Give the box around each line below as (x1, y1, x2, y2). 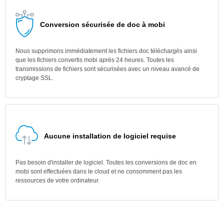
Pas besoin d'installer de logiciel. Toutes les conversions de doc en (15, 159, 196, 166)
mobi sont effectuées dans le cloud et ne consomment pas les (15, 168, 182, 175)
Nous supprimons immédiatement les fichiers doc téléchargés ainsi (15, 47, 197, 54)
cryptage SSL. (15, 74, 53, 81)
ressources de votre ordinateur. (15, 177, 99, 184)
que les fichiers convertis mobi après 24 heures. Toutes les (15, 56, 174, 63)
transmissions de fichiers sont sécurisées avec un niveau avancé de (15, 65, 199, 72)
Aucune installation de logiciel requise (44, 132, 176, 140)
